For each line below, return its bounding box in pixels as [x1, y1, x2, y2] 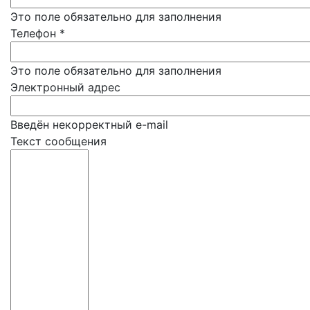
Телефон [10, 26, 60, 41]
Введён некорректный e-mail [10, 118, 168, 132]
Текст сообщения [10, 134, 107, 149]
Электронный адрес [10, 80, 120, 95]
